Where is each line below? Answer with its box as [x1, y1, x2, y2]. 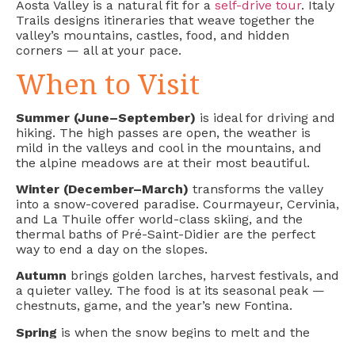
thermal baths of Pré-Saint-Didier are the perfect [16, 226, 315, 242]
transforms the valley [193, 181, 323, 197]
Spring [16, 324, 61, 340]
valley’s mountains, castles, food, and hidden [16, 28, 289, 44]
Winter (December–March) [16, 181, 193, 197]
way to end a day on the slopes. [16, 241, 208, 257]
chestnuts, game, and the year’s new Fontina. [16, 298, 292, 314]
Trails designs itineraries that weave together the [16, 13, 315, 29]
